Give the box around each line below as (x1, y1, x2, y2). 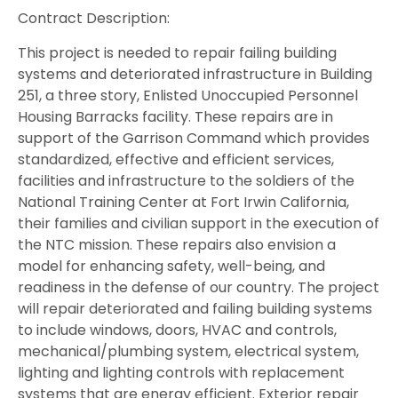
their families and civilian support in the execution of (18, 212, 379, 234)
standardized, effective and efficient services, (18, 148, 334, 170)
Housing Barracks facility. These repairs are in (18, 106, 333, 127)
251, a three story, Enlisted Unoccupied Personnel (18, 84, 358, 106)
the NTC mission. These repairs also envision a (18, 234, 336, 255)
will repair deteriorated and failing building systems (18, 298, 372, 319)
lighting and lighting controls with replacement (18, 362, 345, 383)
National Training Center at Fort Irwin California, (18, 191, 349, 212)
